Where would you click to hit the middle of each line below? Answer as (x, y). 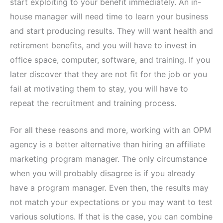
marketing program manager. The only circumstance (109, 159)
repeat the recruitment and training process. (93, 103)
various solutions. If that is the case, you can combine (111, 217)
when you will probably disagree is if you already (103, 173)
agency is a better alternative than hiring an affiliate (108, 145)
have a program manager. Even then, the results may (109, 188)
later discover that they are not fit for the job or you (109, 74)
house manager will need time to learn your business (109, 16)
